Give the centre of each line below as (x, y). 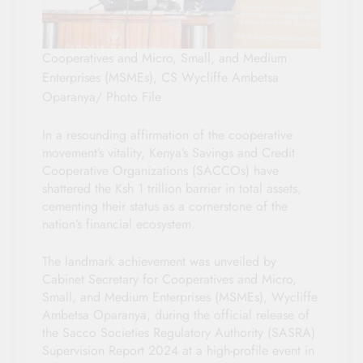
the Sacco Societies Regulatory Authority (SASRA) (179, 333)
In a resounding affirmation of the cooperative (167, 135)
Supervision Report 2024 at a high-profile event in (178, 351)
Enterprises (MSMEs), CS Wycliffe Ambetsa (160, 78)
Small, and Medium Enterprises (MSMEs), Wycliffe (180, 297)
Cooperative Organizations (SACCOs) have (160, 171)
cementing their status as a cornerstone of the (165, 207)
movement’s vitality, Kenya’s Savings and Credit (169, 153)
